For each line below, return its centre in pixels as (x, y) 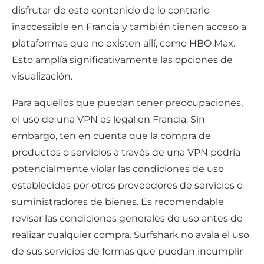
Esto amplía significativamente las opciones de (122, 60)
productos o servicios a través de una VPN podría (126, 152)
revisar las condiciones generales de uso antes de (127, 218)
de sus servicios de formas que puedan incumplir (127, 251)
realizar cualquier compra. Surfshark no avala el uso (131, 235)
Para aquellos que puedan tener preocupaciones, (127, 103)
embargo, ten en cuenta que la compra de (111, 136)
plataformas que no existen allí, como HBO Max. (123, 43)
